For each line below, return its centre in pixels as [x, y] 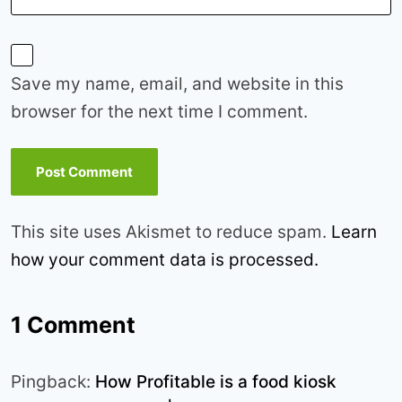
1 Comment [73, 325]
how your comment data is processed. [165, 260]
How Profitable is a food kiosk [216, 382]
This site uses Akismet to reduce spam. [171, 232]
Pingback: [53, 382]
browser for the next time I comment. [159, 112]
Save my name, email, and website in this [177, 84]
